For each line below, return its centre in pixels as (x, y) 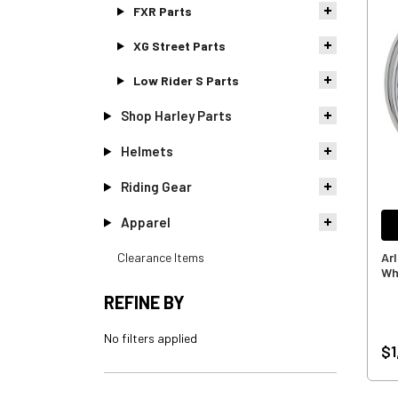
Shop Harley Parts (176, 115)
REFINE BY (144, 302)
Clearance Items (161, 257)
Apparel (145, 222)
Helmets (147, 151)
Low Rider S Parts (186, 80)
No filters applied (151, 338)
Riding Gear (156, 186)
